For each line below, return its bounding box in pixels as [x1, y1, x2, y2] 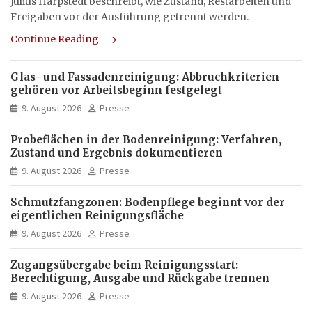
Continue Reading [10, 33, 101, 46]
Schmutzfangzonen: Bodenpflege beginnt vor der [10, 196, 285, 210]
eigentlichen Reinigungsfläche [10, 209, 184, 223]
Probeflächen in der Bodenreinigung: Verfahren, [10, 133, 281, 147]
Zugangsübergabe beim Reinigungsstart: [10, 258, 238, 272]
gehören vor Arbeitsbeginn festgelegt [10, 84, 222, 97]
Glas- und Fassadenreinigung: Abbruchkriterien [10, 70, 279, 84]
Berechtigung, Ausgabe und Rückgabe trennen [10, 272, 270, 286]
